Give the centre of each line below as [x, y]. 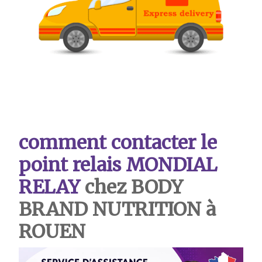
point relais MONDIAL [118, 165]
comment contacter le [118, 142]
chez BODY [132, 187]
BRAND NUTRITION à [117, 209]
